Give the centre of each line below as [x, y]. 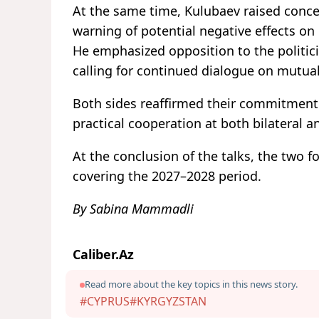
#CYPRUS [105, 302]
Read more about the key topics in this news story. [191, 284]
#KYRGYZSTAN [168, 302]
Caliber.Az [103, 255]
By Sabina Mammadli [133, 209]
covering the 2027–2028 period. [167, 176]
